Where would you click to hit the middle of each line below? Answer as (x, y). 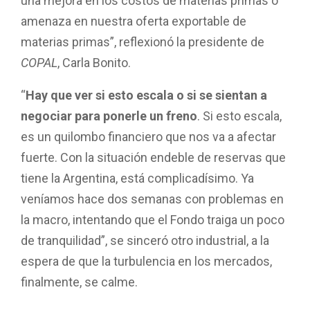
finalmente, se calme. (79, 282)
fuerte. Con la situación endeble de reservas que (153, 157)
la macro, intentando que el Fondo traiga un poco (153, 219)
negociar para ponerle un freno (109, 116)
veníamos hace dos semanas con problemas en (152, 199)
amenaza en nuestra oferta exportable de (134, 21)
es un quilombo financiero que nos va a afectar (148, 136)
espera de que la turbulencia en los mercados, (146, 261)
